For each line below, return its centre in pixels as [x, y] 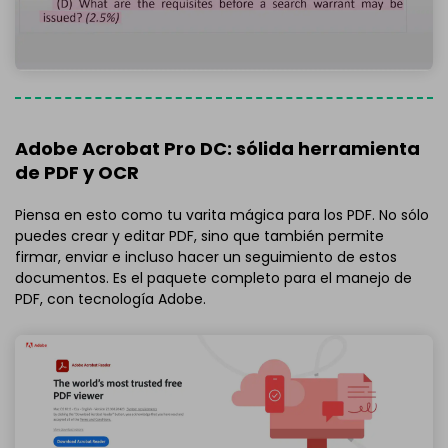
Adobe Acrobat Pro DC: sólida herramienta [217, 149]
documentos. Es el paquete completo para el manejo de [213, 277]
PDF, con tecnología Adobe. [110, 298]
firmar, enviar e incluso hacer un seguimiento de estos [206, 256]
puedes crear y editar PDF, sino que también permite [199, 235]
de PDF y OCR [77, 173]
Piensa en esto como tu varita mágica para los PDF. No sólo [222, 214]
